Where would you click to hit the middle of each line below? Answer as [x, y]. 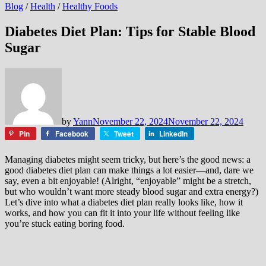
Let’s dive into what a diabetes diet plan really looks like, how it [124, 202]
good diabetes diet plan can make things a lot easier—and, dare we [129, 170]
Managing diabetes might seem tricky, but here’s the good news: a [128, 159]
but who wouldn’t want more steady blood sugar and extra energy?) [132, 191]
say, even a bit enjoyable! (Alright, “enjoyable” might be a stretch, [128, 180]
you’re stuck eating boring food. [65, 223]
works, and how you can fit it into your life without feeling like [122, 213]
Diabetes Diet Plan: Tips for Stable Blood [130, 31]
